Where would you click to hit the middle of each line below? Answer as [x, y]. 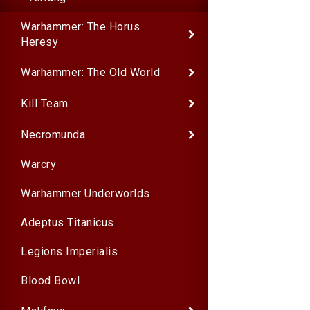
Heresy [39, 42]
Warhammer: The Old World [90, 72]
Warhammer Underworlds [85, 193]
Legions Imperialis [69, 252]
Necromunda [53, 134]
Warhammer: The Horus [80, 27]
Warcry [38, 164]
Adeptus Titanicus [67, 222]
